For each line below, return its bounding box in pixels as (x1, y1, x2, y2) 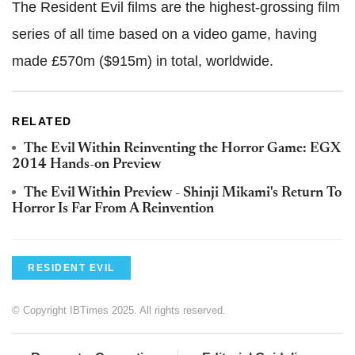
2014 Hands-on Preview (12, 158, 161, 173)
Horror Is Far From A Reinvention (12, 202, 214, 217)
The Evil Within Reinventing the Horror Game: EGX (24, 142, 341, 157)
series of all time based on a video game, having (12, 26, 317, 43)
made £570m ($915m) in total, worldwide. (12, 53, 273, 70)
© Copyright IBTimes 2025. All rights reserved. (12, 304, 226, 317)
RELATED (12, 115, 72, 128)
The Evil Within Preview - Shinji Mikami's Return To (24, 186, 342, 201)
